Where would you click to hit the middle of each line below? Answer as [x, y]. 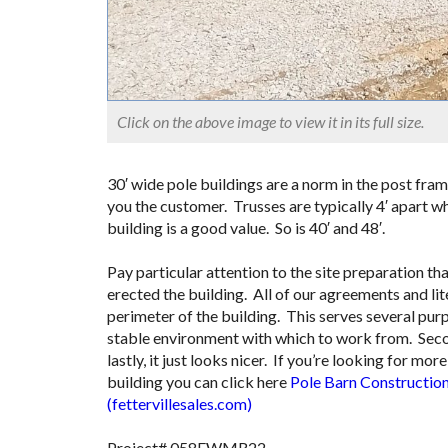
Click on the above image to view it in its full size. [270, 122]
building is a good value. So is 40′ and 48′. [246, 228]
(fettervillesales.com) [179, 404]
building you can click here [198, 382]
